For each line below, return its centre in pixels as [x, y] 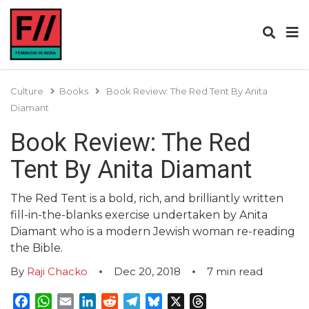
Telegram [167, 301]
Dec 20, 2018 [147, 271]
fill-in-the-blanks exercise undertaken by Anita [139, 215]
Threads [229, 301]
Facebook [57, 301]
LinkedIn [120, 301]
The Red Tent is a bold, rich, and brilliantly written [147, 198]
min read [239, 271]
